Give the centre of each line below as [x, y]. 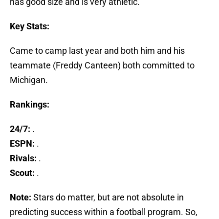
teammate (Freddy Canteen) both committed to [102, 66]
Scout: [22, 173]
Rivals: [23, 158]
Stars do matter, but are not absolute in [109, 197]
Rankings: [30, 105]
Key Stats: [30, 26]
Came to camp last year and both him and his [97, 51]
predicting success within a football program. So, [104, 212]
